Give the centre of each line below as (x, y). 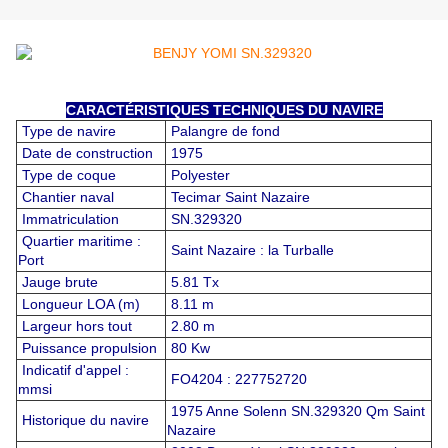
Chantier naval (66, 197)
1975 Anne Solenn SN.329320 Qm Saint (296, 411)
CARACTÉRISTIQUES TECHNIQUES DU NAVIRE (224, 110)
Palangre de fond (223, 131)
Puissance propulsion (87, 348)
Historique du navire (83, 420)
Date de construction (85, 153)
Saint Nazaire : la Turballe (250, 250)
